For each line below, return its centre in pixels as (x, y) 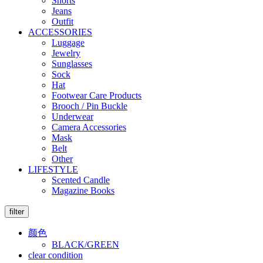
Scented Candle (81, 180)
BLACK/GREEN (85, 245)
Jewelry (66, 53)
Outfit (63, 21)
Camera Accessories (89, 127)
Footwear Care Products (97, 95)
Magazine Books (83, 190)
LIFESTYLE (53, 169)
